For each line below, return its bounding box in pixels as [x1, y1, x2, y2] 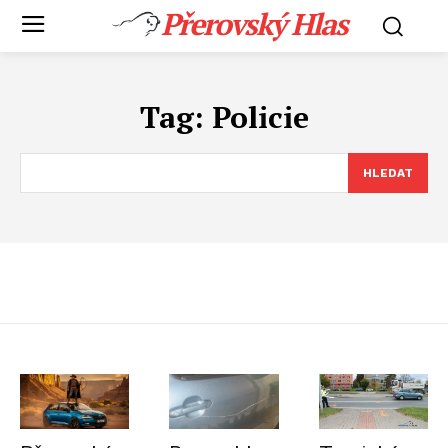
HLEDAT [363, 166, 413, 180]
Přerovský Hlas [160, 4, 347, 44]
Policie [211, 97, 309, 137]
